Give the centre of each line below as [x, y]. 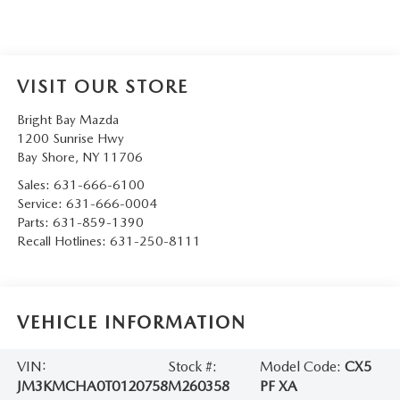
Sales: [35, 184]
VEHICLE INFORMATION [131, 323]
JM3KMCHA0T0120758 [92, 387]
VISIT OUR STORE [102, 86]
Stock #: [192, 367]
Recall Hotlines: [63, 241]
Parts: [34, 222]
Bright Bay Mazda [67, 119]
